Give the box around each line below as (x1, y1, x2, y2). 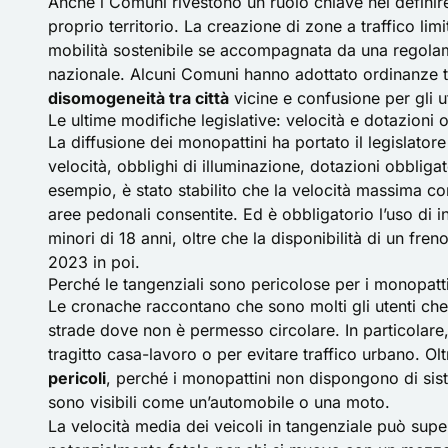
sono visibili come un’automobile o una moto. (48, 391, 390, 412)
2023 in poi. (48, 251, 140, 272)
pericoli (48, 367, 106, 388)
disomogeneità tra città (48, 87, 229, 108)
